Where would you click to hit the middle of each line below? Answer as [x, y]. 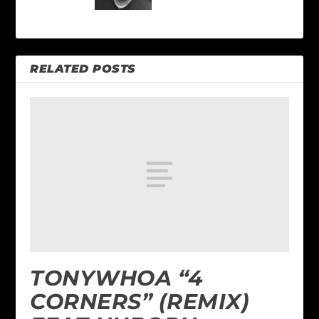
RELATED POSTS [83, 69]
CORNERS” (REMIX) [140, 301]
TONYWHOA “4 [117, 278]
